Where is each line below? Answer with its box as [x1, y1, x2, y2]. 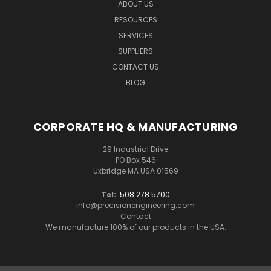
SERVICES [118, 30, 153, 41]
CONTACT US [112, 61, 159, 72]
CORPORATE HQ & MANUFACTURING [33, 119, 238, 134]
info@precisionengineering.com [76, 200, 195, 211]
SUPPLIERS [118, 45, 153, 56]
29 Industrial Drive [103, 143, 168, 154]
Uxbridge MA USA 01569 [93, 165, 178, 176]
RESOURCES [114, 14, 157, 25]
